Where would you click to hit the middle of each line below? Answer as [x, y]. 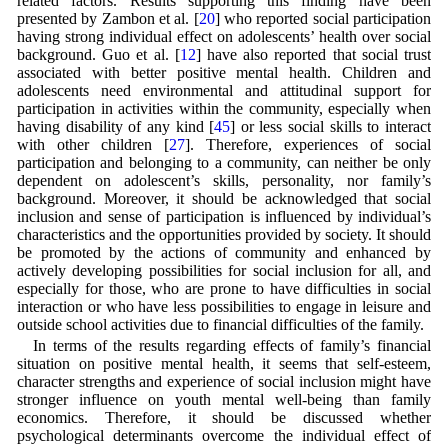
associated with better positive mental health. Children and [224, 72]
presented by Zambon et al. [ [107, 18]
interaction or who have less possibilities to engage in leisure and [224, 306]
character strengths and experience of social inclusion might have [224, 381]
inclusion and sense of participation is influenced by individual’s [224, 216]
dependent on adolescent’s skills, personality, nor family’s [224, 180]
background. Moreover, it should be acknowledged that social [224, 198]
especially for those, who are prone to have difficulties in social [224, 288]
